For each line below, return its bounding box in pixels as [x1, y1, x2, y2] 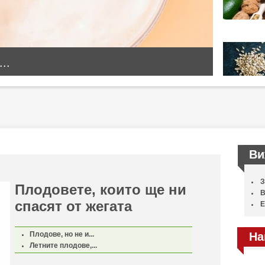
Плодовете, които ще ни [14, 182, 186, 198]
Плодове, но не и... [29, 230, 94, 238]
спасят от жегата [14, 198, 132, 214]
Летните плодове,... [29, 241, 97, 250]
